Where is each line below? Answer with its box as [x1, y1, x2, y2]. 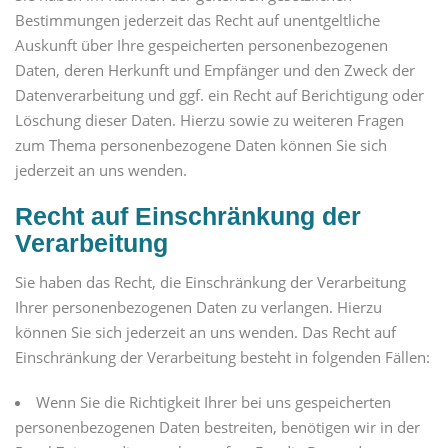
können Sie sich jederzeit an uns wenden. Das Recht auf [15, 322, 396, 343]
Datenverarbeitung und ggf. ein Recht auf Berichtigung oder [15, 85, 424, 106]
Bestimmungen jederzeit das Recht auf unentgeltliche [15, 10, 380, 31]
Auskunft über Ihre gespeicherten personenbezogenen [15, 35, 388, 56]
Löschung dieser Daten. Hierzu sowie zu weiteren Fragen [15, 110, 404, 131]
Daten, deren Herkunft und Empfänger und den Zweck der [15, 60, 415, 81]
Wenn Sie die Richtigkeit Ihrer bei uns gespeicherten [36, 392, 391, 413]
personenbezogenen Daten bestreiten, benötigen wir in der [15, 417, 420, 438]
